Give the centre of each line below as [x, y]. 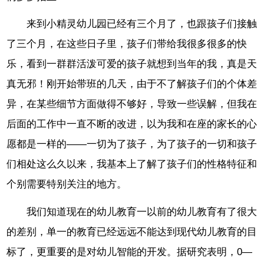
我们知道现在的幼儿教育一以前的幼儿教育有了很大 [142, 212]
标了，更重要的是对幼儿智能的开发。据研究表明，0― [130, 252]
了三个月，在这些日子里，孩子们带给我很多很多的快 [127, 44]
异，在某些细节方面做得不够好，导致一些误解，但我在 [132, 104]
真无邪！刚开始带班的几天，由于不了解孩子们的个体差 [132, 84]
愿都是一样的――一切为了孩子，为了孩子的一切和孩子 [132, 144]
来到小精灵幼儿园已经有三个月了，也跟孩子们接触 [142, 24]
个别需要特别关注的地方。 [67, 184]
